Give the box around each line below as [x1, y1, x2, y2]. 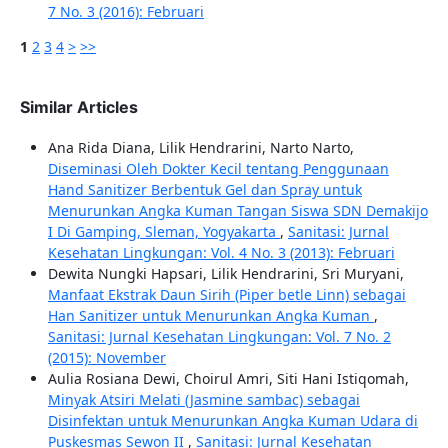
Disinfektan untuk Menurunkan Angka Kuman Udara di [47, 410, 418, 430]
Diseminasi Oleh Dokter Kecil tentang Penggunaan [47, 158, 389, 178]
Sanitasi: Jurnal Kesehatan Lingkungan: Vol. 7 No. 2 [47, 326, 391, 346]
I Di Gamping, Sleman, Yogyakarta [47, 221, 280, 241]
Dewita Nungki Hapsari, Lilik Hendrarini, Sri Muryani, [47, 263, 404, 283]
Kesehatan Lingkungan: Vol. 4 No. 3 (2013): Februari [47, 242, 395, 262]
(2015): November [47, 347, 166, 367]
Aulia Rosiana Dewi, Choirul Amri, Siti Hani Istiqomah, [47, 368, 409, 388]
